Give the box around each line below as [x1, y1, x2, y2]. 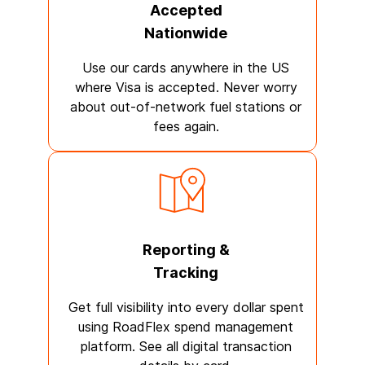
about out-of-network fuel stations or [70, 99, 301, 115]
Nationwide [144, 24, 227, 42]
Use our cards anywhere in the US [82, 59, 289, 76]
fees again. [152, 118, 219, 134]
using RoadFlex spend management [78, 319, 293, 335]
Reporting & [142, 241, 230, 258]
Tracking [153, 264, 218, 281]
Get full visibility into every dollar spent [68, 299, 304, 315]
